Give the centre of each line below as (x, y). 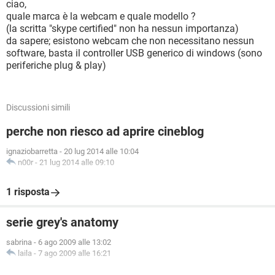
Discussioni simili (38, 107)
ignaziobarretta (32, 151)
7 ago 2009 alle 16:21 (75, 253)
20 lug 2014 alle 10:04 (101, 151)
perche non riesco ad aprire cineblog (105, 131)
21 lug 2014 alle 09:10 (77, 162)
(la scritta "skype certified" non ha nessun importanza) (122, 29)
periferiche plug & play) (56, 65)
